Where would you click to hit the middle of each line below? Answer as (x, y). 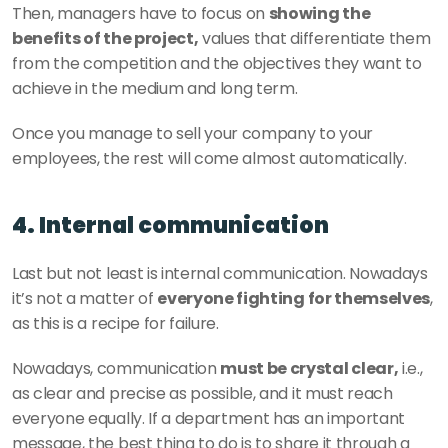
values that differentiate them (314, 39)
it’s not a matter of (85, 299)
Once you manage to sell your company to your (192, 134)
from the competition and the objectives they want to (217, 64)
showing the (319, 14)
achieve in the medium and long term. (157, 89)
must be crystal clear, (309, 369)
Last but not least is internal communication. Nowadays (220, 274)
